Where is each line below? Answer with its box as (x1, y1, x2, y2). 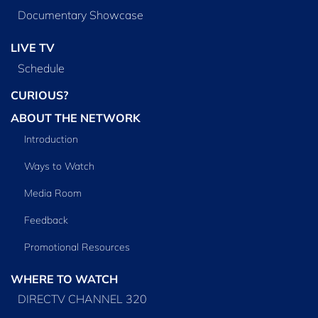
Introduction (24, 132, 79, 146)
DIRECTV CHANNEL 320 (17, 292, 147, 307)
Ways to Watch (24, 159, 95, 172)
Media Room (24, 186, 82, 199)
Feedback (24, 213, 69, 226)
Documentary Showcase (17, 7, 143, 22)
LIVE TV (11, 40, 55, 55)
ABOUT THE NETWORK (11, 110, 141, 125)
